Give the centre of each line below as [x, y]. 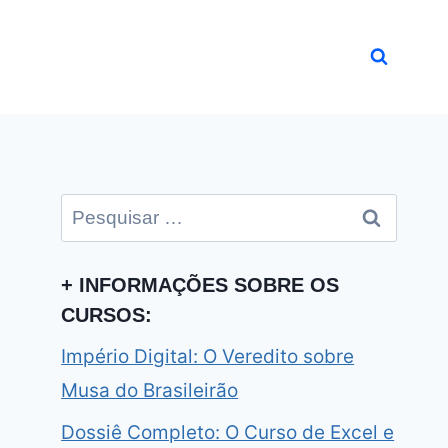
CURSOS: [107, 315]
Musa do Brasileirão [150, 391]
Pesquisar [105, 209]
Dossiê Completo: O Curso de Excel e [228, 432]
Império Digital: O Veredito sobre [208, 357]
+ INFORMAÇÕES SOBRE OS [200, 285]
